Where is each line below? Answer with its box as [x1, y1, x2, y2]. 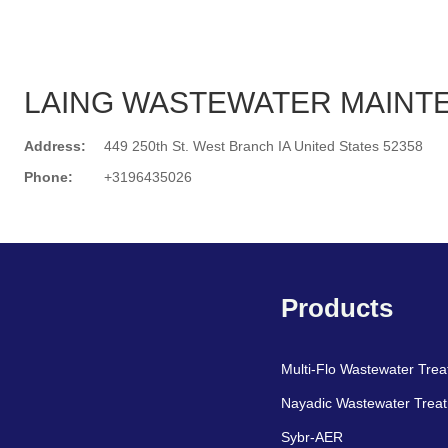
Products [280, 292, 393, 323]
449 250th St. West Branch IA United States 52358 [104, 138, 423, 154]
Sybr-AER [280, 429, 343, 446]
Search [224, 255, 270, 271]
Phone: [24, 169, 73, 185]
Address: [24, 138, 86, 154]
